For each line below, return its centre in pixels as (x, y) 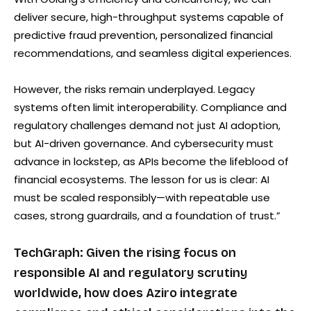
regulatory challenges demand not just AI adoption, (147, 125)
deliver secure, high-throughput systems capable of (149, 17)
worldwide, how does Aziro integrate (126, 293)
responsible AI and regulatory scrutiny (131, 272)
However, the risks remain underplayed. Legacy (134, 89)
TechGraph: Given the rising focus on (125, 252)
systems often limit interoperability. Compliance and (150, 107)
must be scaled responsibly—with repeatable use (142, 197)
